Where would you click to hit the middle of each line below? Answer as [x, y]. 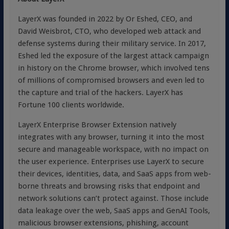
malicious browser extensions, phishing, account [103, 223]
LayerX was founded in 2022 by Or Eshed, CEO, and [105, 19]
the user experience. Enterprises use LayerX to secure [111, 162]
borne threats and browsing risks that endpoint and [109, 186]
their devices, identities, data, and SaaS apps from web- [114, 174]
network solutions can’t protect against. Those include [113, 198]
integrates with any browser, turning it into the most [111, 137]
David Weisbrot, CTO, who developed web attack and [109, 31]
